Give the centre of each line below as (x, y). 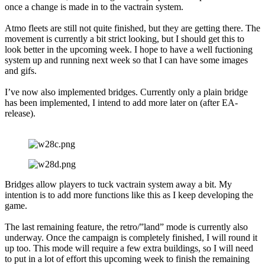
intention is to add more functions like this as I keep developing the (129, 195)
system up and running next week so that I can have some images (126, 60)
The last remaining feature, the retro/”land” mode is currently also (126, 227)
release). (20, 114)
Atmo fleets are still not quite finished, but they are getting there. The (132, 28)
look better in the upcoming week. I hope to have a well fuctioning (129, 50)
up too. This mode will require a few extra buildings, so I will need (129, 248)
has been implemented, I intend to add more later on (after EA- (121, 103)
